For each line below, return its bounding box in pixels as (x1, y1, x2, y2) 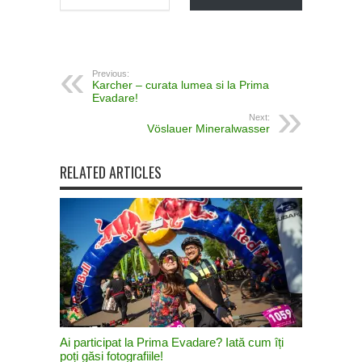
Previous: (92, 69, 129, 79)
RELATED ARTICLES (60, 162, 162, 183)
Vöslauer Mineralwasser (147, 122, 270, 136)
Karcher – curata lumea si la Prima (92, 78, 269, 92)
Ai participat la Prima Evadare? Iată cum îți (60, 335, 284, 350)
